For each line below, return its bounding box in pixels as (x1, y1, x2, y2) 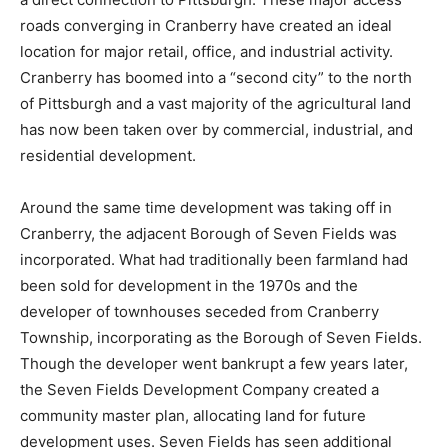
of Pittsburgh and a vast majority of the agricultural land (20, 94, 411, 114)
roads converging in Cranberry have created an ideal (20, 16, 392, 36)
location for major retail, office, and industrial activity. (20, 42, 393, 62)
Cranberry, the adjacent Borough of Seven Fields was (20, 224, 397, 244)
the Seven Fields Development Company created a (20, 380, 379, 400)
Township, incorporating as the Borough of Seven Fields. (20, 328, 422, 348)
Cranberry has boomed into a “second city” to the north (20, 68, 412, 88)
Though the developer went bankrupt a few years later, (20, 354, 408, 374)
